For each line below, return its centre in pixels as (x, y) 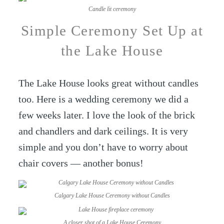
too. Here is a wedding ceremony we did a (104, 99)
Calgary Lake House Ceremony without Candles (112, 195)
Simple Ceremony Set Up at (112, 31)
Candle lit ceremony (112, 9)
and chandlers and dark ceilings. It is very (103, 131)
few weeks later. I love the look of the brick (107, 115)
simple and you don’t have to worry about (103, 147)
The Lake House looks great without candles (109, 83)
